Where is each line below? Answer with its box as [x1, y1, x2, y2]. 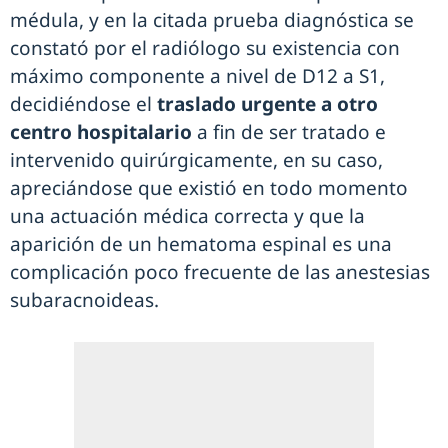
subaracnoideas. [10, 287, 159, 313]
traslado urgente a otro [157, 91, 378, 117]
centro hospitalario [10, 119, 192, 145]
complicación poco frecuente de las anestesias [10, 259, 430, 285]
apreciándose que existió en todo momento [10, 175, 408, 201]
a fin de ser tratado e [192, 119, 386, 145]
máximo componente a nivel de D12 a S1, [10, 63, 385, 89]
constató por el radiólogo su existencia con [10, 35, 400, 61]
